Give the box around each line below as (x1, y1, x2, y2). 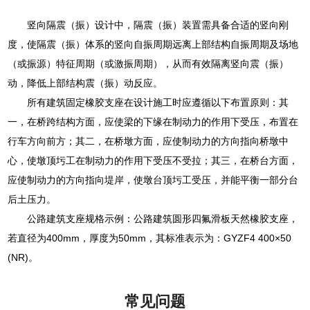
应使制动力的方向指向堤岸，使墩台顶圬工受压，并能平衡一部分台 (8, 174, 299, 186)
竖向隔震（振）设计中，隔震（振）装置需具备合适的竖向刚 (27, 19, 289, 31)
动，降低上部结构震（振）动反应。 (8, 77, 163, 89)
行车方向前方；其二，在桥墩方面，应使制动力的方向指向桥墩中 (8, 136, 289, 147)
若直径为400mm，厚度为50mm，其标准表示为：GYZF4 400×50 (8, 232, 292, 244)
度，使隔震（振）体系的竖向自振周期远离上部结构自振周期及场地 (8, 39, 299, 51)
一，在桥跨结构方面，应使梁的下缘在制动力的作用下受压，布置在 (8, 116, 299, 128)
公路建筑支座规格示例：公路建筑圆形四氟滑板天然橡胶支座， (27, 213, 299, 225)
